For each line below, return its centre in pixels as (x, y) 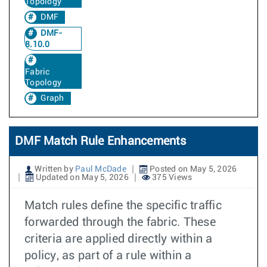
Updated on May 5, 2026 (81, 178)
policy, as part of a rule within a (108, 256)
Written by (54, 169)
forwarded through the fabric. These (120, 222)
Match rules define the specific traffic (123, 206)
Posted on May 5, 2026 (192, 169)
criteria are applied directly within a (119, 239)
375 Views (171, 178)
